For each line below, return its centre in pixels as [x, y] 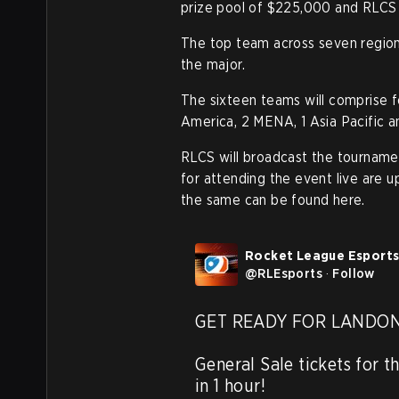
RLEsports [290, 273]
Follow [354, 273]
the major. [213, 65]
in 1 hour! [231, 386]
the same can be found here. [273, 200]
